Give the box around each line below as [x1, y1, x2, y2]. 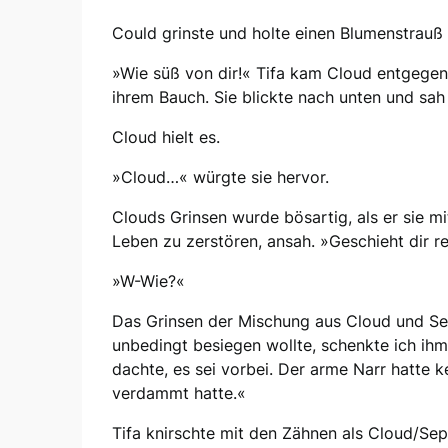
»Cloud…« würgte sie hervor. [112, 166, 329, 187]
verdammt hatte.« [112, 382, 246, 403]
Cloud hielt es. [112, 126, 220, 147]
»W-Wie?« [112, 270, 185, 291]
